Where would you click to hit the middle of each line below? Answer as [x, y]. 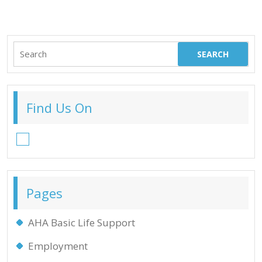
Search [28, 49]
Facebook [53, 136]
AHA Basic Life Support [82, 223]
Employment [58, 246]
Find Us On [59, 108]
